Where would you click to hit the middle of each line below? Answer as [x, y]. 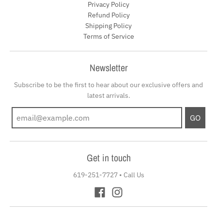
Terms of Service [108, 36]
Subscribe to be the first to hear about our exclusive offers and [108, 85]
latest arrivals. [108, 95]
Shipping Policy [108, 25]
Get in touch [108, 158]
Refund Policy [108, 15]
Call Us [134, 175]
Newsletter [108, 67]
